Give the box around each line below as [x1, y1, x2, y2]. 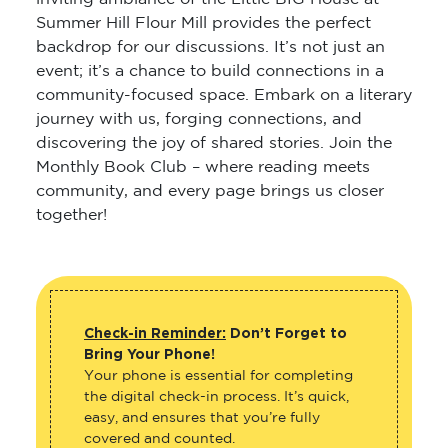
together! [36, 208, 107, 224]
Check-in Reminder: [84, 327, 226, 342]
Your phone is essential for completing [84, 370, 353, 383]
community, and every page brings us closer [36, 184, 384, 200]
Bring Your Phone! [84, 348, 215, 363]
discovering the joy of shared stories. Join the [36, 136, 392, 152]
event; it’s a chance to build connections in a [36, 64, 384, 80]
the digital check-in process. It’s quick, [84, 391, 349, 404]
